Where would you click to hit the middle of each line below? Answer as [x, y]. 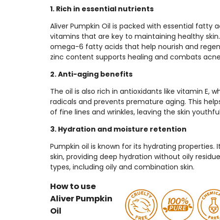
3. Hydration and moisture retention [118, 129]
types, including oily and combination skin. [122, 167]
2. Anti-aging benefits [91, 74]
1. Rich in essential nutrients [102, 9]
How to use [73, 187]
